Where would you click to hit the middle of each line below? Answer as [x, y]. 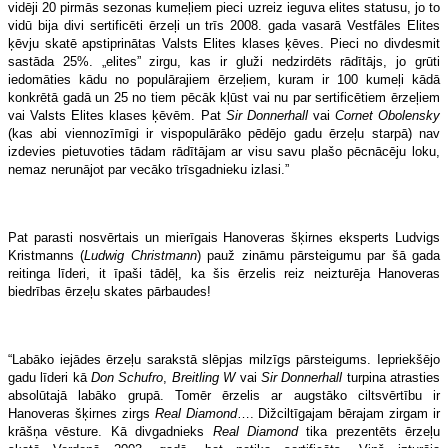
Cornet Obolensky [387, 115]
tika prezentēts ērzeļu [368, 431]
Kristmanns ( [46, 255]
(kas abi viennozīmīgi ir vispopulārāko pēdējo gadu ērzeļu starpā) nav [224, 133]
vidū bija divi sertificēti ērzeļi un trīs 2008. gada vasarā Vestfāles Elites [224, 25]
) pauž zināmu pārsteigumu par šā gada [318, 255]
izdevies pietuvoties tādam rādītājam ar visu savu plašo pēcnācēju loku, [224, 151]
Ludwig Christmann [140, 255]
